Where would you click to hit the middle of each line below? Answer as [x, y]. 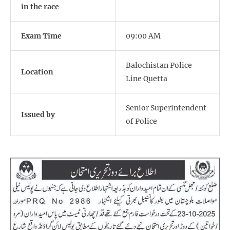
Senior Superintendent [166, 108]
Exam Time [41, 36]
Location [37, 72]
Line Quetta [147, 79]
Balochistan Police [159, 65]
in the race [40, 7]
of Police [141, 121]
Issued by [38, 115]
